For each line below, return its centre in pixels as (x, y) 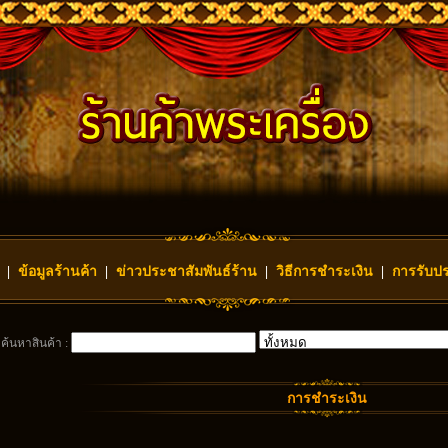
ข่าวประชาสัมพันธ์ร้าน (186, 271)
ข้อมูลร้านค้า (57, 271)
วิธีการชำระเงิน (324, 271)
